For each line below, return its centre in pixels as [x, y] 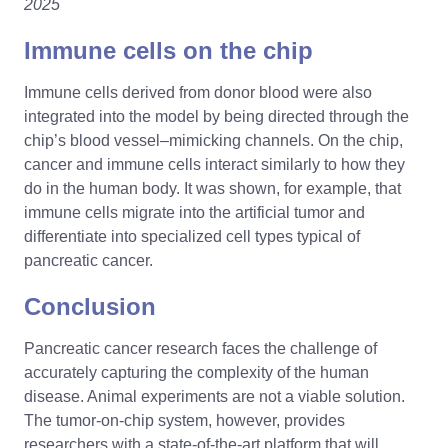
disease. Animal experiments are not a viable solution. [214, 396]
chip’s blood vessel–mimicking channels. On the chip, [213, 140]
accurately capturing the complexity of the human [196, 372]
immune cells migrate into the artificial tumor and [194, 212]
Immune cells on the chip [168, 50]
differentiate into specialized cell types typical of [192, 236]
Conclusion [90, 306]
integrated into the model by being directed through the [216, 116]
